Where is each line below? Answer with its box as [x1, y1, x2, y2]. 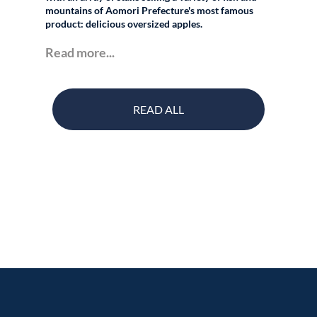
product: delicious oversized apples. [45, 18, 203, 30]
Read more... [45, 45, 115, 61]
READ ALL [133, 103, 184, 117]
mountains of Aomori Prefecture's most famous [45, 4, 254, 17]
